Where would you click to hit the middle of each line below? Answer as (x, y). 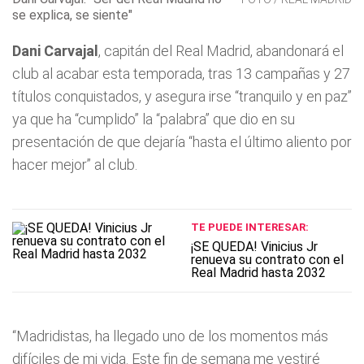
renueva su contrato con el (267, 260)
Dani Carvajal (55, 51)
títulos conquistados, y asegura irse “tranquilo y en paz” (182, 96)
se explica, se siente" (72, 15)
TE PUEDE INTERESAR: (249, 227)
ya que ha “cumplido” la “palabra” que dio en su (154, 119)
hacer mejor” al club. (75, 165)
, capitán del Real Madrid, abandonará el (221, 51)
